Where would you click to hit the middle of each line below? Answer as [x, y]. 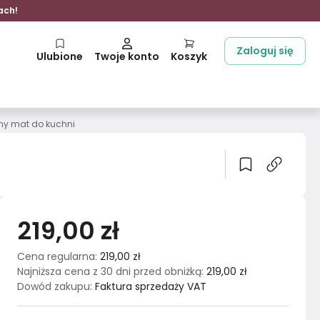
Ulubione [60, 56]
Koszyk [189, 56]
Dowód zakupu [54, 286]
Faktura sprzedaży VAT [151, 286]
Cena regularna [56, 256]
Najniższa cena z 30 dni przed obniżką [109, 271]
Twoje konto [127, 56]
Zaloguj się [265, 51]
